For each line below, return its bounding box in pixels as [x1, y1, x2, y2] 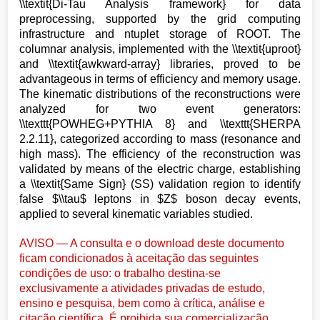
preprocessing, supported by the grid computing [19, 13, 301, 25]
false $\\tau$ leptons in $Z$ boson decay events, [19, 193, 301, 205]
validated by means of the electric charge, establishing [19, 163, 301, 175]
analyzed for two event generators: [19, 103, 301, 115]
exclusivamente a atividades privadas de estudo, [19, 281, 266, 294]
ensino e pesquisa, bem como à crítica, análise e [19, 296, 266, 309]
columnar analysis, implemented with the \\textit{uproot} [19, 43, 301, 55]
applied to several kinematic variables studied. [19, 208, 254, 220]
